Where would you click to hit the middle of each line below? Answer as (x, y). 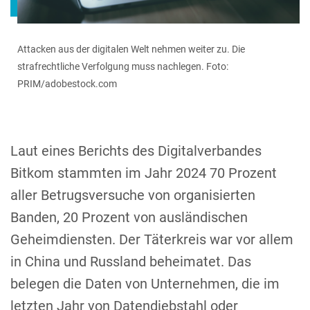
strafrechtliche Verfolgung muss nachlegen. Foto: (123, 66)
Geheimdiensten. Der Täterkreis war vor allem (152, 239)
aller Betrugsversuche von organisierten (133, 195)
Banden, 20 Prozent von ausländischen (129, 217)
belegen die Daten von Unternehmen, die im (145, 283)
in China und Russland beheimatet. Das (131, 261)
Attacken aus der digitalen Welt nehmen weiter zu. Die (131, 49)
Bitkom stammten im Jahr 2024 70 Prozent (144, 173)
